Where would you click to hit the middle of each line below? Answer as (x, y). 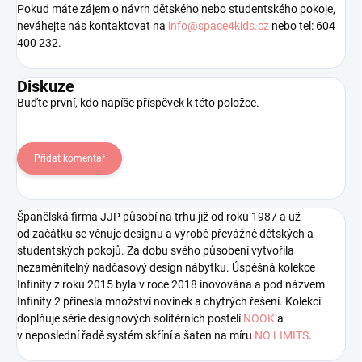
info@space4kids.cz (219, 26)
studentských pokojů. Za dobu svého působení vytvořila (156, 251)
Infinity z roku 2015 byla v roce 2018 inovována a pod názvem (171, 285)
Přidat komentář (69, 159)
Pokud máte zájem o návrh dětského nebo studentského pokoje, (176, 9)
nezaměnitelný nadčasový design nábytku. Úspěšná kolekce (166, 268)
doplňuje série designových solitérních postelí (130, 319)
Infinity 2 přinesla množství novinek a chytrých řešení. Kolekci (169, 302)
